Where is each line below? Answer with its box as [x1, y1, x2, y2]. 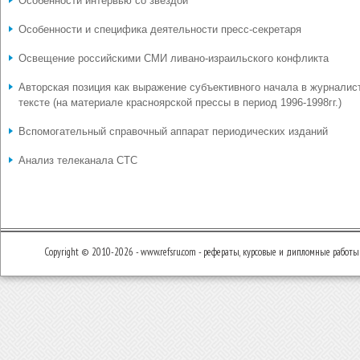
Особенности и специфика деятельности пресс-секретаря [18, 23, 301, 35]
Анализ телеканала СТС [18, 154, 137, 166]
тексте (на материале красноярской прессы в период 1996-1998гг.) [18, 96, 342, 108]
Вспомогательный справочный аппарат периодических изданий [18, 125, 328, 137]
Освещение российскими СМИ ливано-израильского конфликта [18, 52, 329, 64]
